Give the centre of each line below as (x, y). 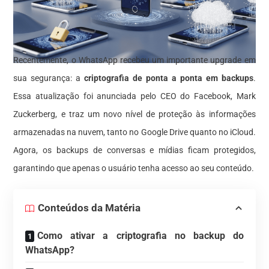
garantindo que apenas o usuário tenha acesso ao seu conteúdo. (134, 168)
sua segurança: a (49, 78)
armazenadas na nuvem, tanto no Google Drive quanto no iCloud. (134, 132)
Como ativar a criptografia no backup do (141, 235)
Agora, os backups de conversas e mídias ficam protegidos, (134, 150)
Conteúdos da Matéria (89, 208)
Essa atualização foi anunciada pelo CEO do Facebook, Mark (134, 96)
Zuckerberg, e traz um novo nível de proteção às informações (134, 114)
